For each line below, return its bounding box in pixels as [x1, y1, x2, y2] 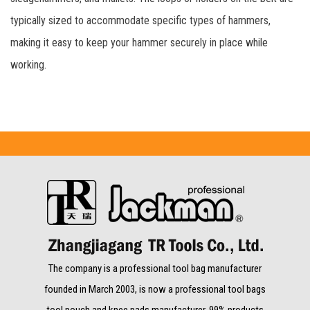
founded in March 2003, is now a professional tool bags [44, 282, 266, 295]
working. [10, 57, 46, 71]
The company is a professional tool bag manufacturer [48, 262, 262, 275]
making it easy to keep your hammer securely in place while [10, 35, 268, 49]
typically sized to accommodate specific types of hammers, [10, 13, 271, 27]
